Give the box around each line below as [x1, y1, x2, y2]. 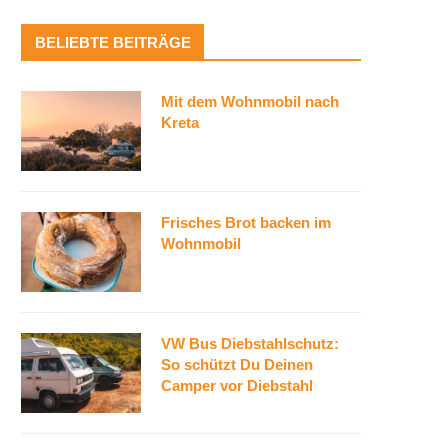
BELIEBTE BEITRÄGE [35, 34, 191, 51]
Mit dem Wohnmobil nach [161, 93, 339, 110]
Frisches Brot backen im [161, 214, 331, 231]
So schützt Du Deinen [161, 356, 313, 373]
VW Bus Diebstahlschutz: [161, 335, 339, 352]
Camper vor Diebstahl [161, 377, 313, 394]
